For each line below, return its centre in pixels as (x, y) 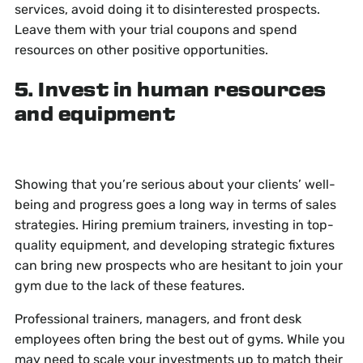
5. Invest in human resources (170, 92)
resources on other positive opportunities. (141, 50)
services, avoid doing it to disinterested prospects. (167, 10)
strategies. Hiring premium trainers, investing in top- (174, 225)
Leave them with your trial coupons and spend (156, 30)
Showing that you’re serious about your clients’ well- (175, 185)
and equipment (95, 116)
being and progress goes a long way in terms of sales (175, 205)
